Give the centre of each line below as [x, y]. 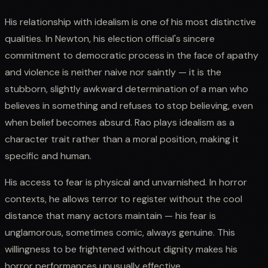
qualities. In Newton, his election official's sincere [110, 38]
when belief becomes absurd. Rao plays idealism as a [120, 122]
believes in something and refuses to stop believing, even [129, 105]
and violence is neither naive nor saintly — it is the [113, 72]
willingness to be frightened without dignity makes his [121, 249]
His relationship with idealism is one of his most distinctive [130, 22]
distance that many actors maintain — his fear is [110, 215]
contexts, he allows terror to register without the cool [124, 199]
